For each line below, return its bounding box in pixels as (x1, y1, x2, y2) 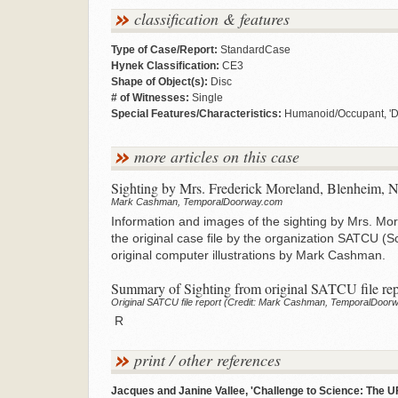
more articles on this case (133, 146, 299, 167)
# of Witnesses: (110, 92, 189, 104)
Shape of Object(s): (110, 76, 208, 88)
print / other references (133, 349, 281, 370)
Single (188, 92, 223, 104)
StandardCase (217, 44, 291, 56)
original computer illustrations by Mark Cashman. (110, 247, 386, 262)
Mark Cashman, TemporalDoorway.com (110, 196, 283, 207)
